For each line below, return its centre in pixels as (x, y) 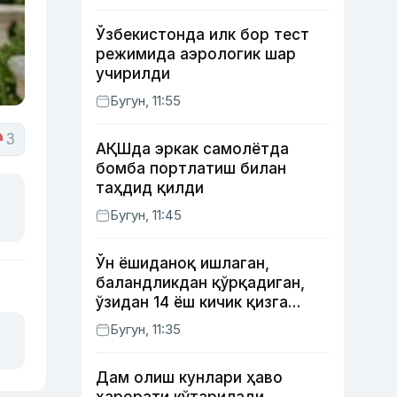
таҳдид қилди (150, 188)
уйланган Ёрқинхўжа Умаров (205, 322)
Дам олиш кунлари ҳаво (189, 378)
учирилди (133, 74)
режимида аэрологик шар (196, 54)
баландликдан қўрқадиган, (200, 283)
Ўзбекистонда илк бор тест (202, 35)
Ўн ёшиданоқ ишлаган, (183, 263)
